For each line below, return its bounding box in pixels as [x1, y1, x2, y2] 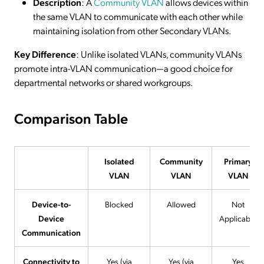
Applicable [219, 213, 256, 224]
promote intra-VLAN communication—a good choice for [14, 62, 233, 75]
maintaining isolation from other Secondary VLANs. [33, 24, 231, 37]
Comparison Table [14, 108, 128, 128]
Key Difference [14, 48, 76, 61]
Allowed [166, 199, 196, 210]
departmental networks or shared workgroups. [14, 76, 193, 89]
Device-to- [31, 199, 71, 210]
